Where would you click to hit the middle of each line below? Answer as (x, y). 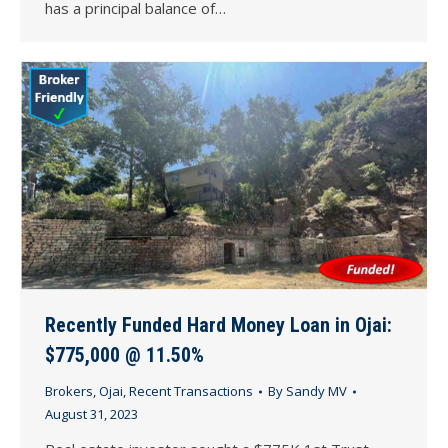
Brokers (69, 391)
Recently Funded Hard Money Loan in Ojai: (218, 325)
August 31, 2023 (91, 414)
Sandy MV (316, 391)
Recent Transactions (191, 391)
